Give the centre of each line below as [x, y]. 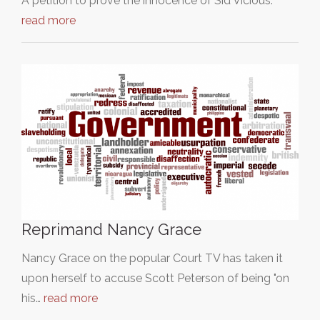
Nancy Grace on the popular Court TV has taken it [152, 258]
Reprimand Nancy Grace [111, 229]
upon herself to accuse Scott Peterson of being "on [155, 278]
